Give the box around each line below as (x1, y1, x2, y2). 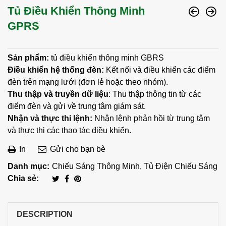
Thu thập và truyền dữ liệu (8, 90, 108, 99)
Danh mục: (8, 162, 49, 171)
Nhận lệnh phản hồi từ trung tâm (92, 114, 210, 123)
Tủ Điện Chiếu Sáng (144, 162, 217, 171)
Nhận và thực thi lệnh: (8, 114, 92, 123)
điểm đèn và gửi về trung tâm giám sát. (8, 102, 146, 111)
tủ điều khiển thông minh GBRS (49, 53, 164, 63)
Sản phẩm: (8, 53, 49, 63)
